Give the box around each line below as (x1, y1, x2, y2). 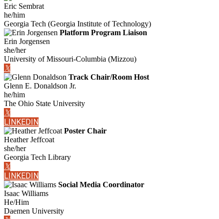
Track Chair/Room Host (68, 73, 149, 82)
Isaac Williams (4, 189, 48, 198)
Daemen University (4, 207, 64, 216)
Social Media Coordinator (58, 180, 144, 189)
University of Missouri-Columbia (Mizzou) (4, 55, 136, 64)
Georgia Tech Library (4, 153, 71, 162)
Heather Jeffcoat (4, 135, 54, 144)
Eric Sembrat (4, 2, 44, 11)
